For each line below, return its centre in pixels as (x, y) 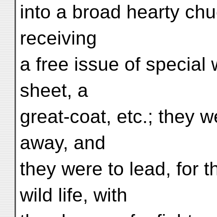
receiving (58, 38)
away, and (63, 143)
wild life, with (74, 195)
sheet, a (54, 90)
